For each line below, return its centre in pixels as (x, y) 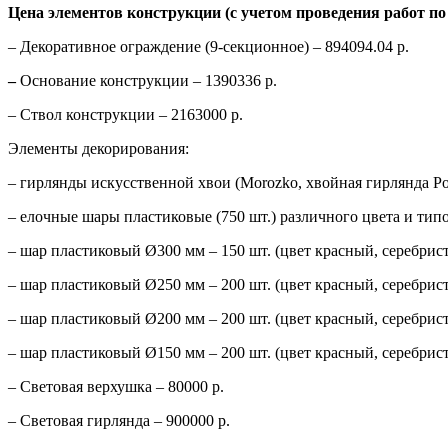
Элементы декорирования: (98, 148)
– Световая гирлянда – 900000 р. (119, 420)
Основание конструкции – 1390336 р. (148, 80)
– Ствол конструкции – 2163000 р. (125, 114)
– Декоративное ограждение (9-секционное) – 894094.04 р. (208, 46)
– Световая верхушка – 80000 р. (116, 386)
